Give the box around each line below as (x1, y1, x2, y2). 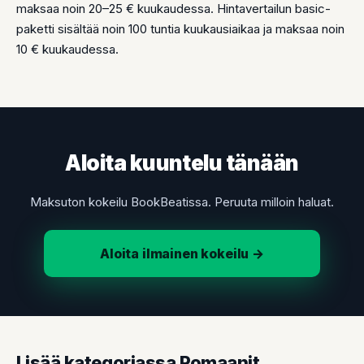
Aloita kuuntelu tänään (65, 150, 299, 175)
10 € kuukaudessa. (16, 41, 119, 57)
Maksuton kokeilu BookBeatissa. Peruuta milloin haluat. (30, 194, 334, 210)
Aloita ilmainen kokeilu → (100, 245, 264, 262)
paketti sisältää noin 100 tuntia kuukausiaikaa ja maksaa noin (16, 21, 344, 37)
